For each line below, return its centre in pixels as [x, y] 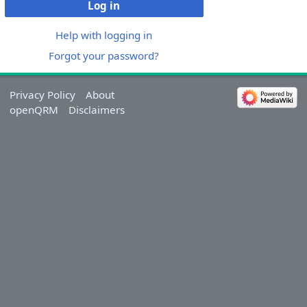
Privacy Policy [42, 94]
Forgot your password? [104, 56]
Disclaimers [96, 109]
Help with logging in [104, 35]
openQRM [34, 109]
